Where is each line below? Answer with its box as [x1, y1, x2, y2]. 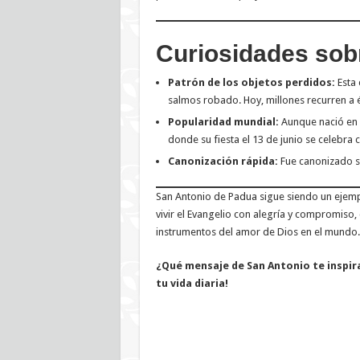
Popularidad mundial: [167, 116, 279, 129]
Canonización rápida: [167, 155, 278, 168]
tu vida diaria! [155, 277, 228, 290]
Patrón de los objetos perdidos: [167, 76, 335, 89]
